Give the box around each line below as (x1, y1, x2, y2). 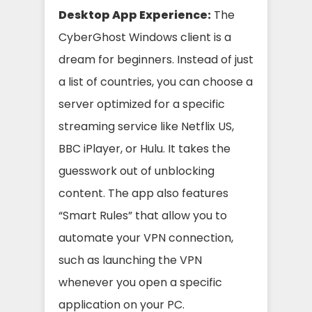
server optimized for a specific (58, 95, 225, 112)
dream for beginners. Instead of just (58, 51, 253, 68)
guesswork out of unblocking (58, 162, 214, 179)
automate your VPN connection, (58, 229, 233, 246)
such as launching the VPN (58, 251, 202, 268)
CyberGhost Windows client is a (58, 29, 231, 45)
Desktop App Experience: (58, 6, 211, 23)
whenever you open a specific (58, 274, 222, 290)
